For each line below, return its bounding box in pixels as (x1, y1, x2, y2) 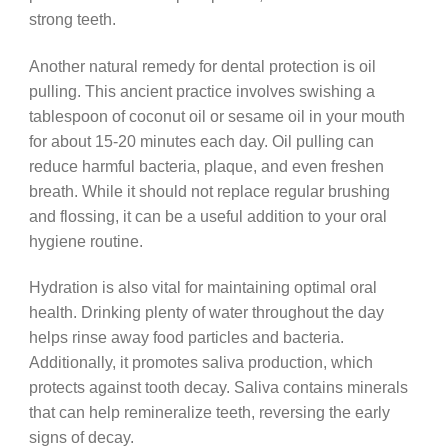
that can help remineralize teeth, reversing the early (28, 403, 390, 422)
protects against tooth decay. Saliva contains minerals (28, 378, 408, 397)
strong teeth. (28, 10, 116, 29)
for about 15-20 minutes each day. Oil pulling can (28, 131, 374, 150)
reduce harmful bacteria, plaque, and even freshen (28, 156, 384, 175)
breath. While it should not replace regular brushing (28, 181, 390, 200)
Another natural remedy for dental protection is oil (28, 56, 376, 75)
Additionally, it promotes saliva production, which (28, 353, 373, 372)
